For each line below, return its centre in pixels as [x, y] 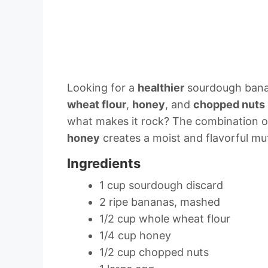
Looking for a [102, 88]
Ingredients [104, 164]
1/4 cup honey [135, 236]
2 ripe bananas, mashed [160, 202]
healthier [161, 88]
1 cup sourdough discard [161, 185]
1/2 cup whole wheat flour [165, 219]
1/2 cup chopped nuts [154, 252]
